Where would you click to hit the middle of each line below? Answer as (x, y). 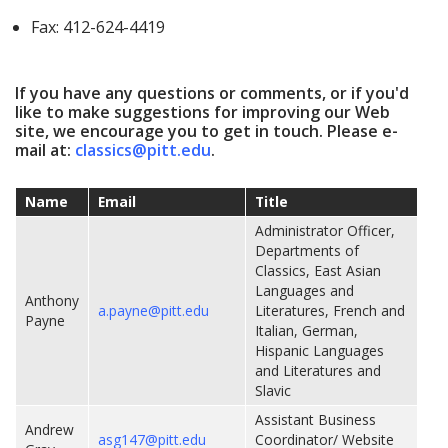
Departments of (307, 251)
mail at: (45, 149)
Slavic (273, 391)
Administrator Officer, (325, 231)
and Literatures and (318, 371)
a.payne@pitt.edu (153, 311)
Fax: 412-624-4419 (98, 27)
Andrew (49, 430)
